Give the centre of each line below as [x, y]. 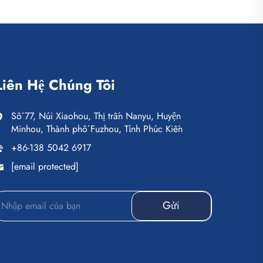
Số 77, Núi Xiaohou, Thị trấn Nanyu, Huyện [96, 116]
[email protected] [45, 166]
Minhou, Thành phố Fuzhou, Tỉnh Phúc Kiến [97, 129]
